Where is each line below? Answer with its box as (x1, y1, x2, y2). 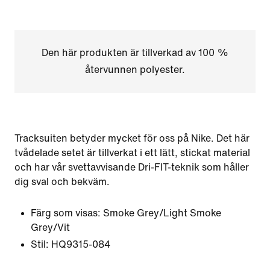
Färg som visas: (31, 208, 101, 218)
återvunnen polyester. (84, 64, 185, 75)
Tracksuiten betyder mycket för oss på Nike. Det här (14, 133, 250, 143)
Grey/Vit (31, 222, 70, 233)
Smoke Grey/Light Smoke (103, 208, 221, 218)
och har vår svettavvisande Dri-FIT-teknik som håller (14, 162, 249, 172)
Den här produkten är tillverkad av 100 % (41, 48, 228, 58)
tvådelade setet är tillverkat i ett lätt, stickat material (14, 148, 250, 158)
